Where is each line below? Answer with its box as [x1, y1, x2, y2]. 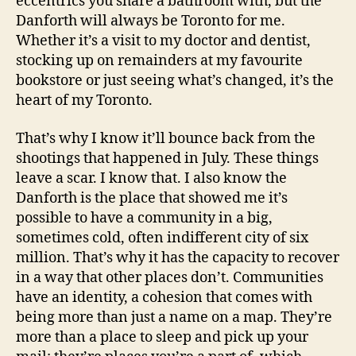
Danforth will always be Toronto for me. [16, 12, 285, 30]
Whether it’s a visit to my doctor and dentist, [16, 32, 311, 50]
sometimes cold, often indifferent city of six [16, 228, 308, 247]
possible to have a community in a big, [16, 208, 273, 227]
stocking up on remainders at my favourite [16, 52, 303, 70]
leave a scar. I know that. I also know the [16, 168, 287, 188]
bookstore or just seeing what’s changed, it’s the [16, 72, 334, 90]
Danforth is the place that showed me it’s [16, 188, 288, 207]
